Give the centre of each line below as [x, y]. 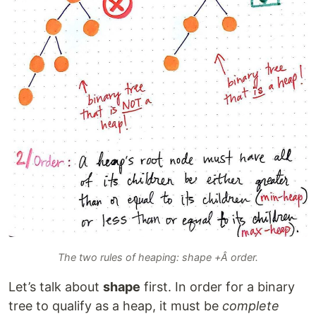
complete [251, 306]
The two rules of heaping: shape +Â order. [158, 257]
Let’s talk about [56, 287]
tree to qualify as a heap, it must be [115, 306]
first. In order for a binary [218, 287]
